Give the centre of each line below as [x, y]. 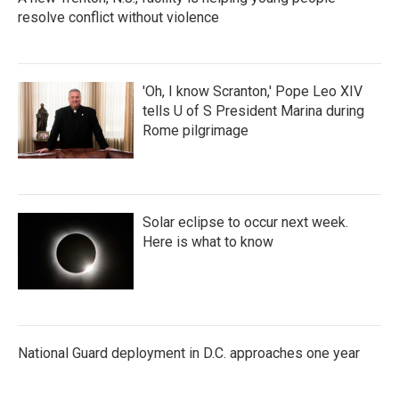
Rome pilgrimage [195, 130]
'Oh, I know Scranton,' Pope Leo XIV [252, 91]
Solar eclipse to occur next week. [245, 222]
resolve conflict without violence [118, 17]
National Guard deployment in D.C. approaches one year [189, 353]
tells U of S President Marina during [253, 111]
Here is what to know [208, 242]
